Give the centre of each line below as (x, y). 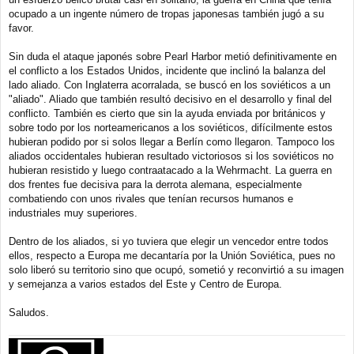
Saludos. (29, 313)
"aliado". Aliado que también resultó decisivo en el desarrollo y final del (170, 100)
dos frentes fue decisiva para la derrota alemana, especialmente (155, 185)
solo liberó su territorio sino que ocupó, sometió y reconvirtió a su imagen (176, 270)
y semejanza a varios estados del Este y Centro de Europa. (145, 284)
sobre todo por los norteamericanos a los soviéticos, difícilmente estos (171, 128)
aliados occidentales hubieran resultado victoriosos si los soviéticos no (171, 156)
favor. (21, 28)
